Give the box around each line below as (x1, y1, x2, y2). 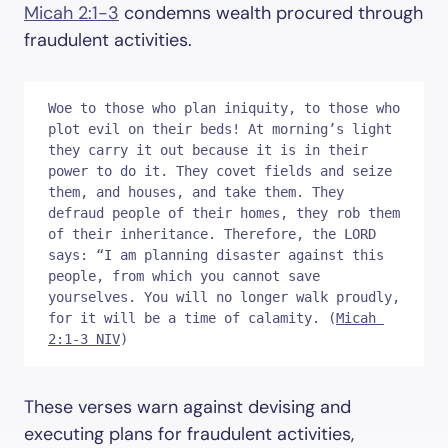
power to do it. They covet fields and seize (48, 163, 392, 179)
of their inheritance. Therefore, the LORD (48, 226, 376, 242)
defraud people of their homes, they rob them (48, 205, 400, 221)
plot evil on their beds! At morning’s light (48, 121, 392, 137)
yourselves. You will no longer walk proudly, (48, 289, 400, 305)
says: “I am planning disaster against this (48, 247, 384, 263)
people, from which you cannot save (48, 268, 320, 284)
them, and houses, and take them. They (48, 184, 344, 200)
